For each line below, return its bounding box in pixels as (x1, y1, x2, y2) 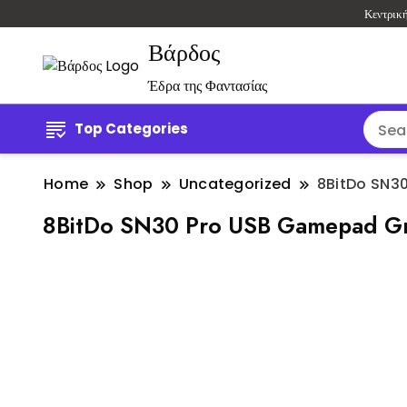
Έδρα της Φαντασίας (148, 75, 267, 97)
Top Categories (74, 119, 188, 139)
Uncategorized (178, 174, 292, 195)
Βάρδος (148, 35, 220, 71)
